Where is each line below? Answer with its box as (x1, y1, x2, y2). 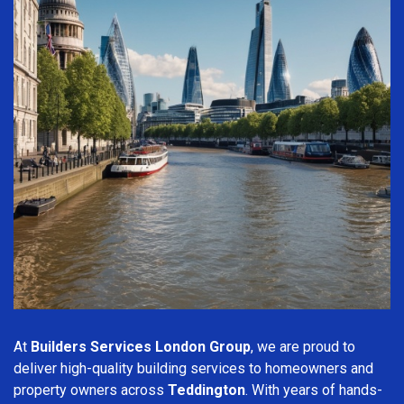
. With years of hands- (245, 381, 382, 399)
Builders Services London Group (31, 337, 251, 355)
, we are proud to (251, 337, 355, 355)
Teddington (168, 381, 245, 399)
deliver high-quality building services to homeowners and (14, 359, 373, 377)
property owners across (14, 381, 168, 399)
